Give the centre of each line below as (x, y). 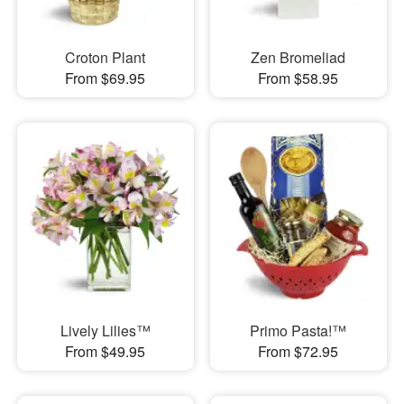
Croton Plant (106, 57)
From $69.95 (106, 78)
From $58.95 (298, 78)
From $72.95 (298, 352)
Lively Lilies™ (105, 331)
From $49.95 (106, 352)
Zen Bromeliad (298, 57)
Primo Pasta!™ (298, 331)
